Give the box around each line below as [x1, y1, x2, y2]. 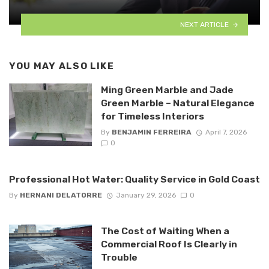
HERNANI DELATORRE [20, 190, 102, 199]
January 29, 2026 [115, 190, 176, 199]
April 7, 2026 [205, 128, 247, 137]
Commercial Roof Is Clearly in [100, 238, 237, 250]
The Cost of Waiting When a [100, 225, 229, 237]
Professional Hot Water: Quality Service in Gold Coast [9, 173, 260, 185]
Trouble [100, 251, 138, 263]
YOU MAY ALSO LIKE [9, 61, 114, 72]
